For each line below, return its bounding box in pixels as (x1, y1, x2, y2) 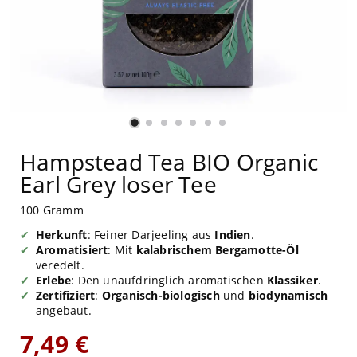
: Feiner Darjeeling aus (87, 226, 215, 242)
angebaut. (36, 302, 92, 318)
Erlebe (36, 272, 72, 288)
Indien (214, 226, 251, 242)
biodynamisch (248, 287, 328, 303)
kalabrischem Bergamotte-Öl (135, 241, 299, 257)
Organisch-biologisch (101, 287, 220, 303)
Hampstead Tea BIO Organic (20, 146, 319, 177)
